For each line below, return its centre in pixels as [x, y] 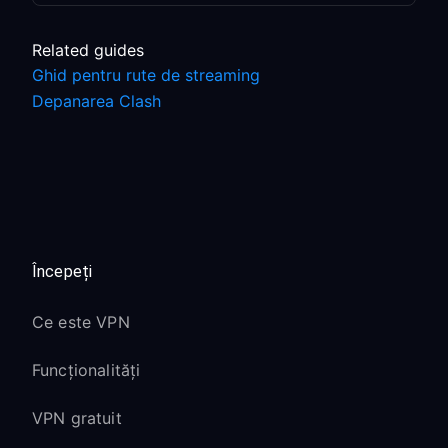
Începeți [62, 271]
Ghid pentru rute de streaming [146, 75]
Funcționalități [86, 370]
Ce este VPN [81, 322]
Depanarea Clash [96, 101]
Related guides [88, 50]
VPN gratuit [77, 418]
